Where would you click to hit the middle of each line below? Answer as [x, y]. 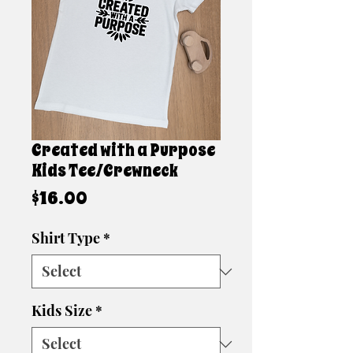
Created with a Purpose [123, 150]
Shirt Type [66, 238]
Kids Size [62, 310]
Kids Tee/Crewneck [105, 171]
